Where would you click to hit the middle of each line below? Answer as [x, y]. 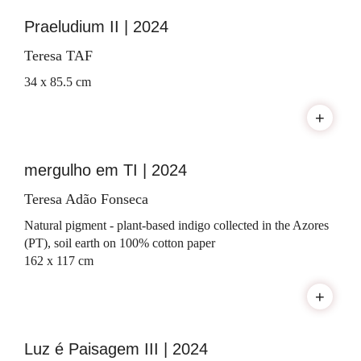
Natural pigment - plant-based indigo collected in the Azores [176, 226]
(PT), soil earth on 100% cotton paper [120, 243]
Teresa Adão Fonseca [86, 199]
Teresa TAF [58, 56]
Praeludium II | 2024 [96, 27]
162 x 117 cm [59, 261]
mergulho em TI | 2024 [106, 170]
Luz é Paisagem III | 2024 [116, 349]
